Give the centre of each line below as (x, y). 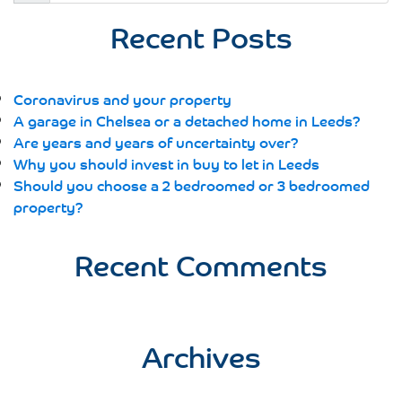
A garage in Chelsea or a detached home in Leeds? (187, 120)
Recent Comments (201, 264)
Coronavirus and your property (122, 98)
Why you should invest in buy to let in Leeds (166, 163)
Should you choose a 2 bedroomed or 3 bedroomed (192, 184)
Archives (201, 356)
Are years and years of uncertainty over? (156, 141)
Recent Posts (201, 35)
